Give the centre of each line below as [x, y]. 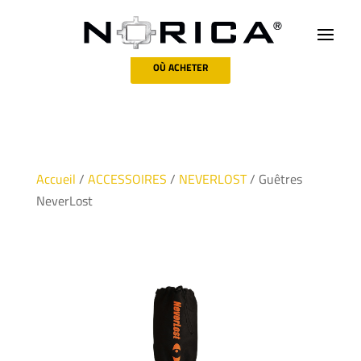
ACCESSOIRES [127, 179]
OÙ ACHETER [180, 67]
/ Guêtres [274, 179]
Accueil [56, 179]
